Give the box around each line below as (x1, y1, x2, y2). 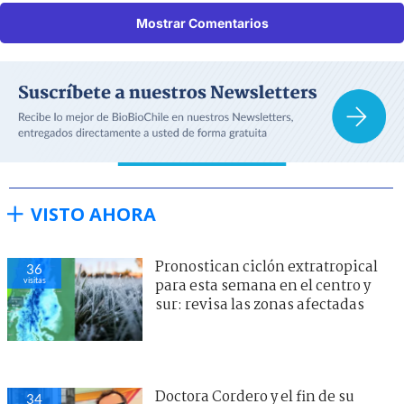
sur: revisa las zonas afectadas (155, 293, 364, 317)
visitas (23, 274, 46, 285)
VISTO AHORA (31, 201, 156, 226)
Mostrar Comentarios (135, 14, 269, 31)
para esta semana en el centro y (155, 274, 371, 298)
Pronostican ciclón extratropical (155, 255, 378, 279)
